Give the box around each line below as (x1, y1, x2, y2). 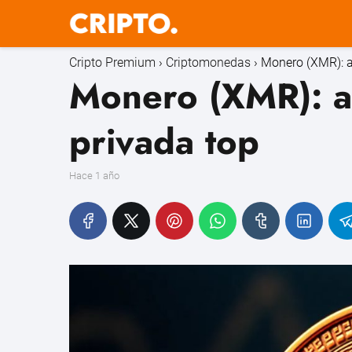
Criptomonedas (166, 55, 251, 70)
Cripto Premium (69, 55, 156, 70)
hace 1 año (76, 170, 119, 181)
